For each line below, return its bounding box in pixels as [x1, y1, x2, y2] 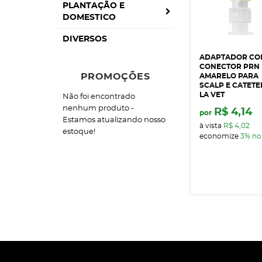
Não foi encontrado [63, 93, 135, 101]
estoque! [63, 128, 95, 136]
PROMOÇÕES [80, 72, 150, 81]
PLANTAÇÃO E [63, 2, 125, 10]
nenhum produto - [63, 105, 134, 112]
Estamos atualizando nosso [63, 116, 166, 124]
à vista [199, 122, 224, 130]
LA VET [199, 91, 225, 99]
